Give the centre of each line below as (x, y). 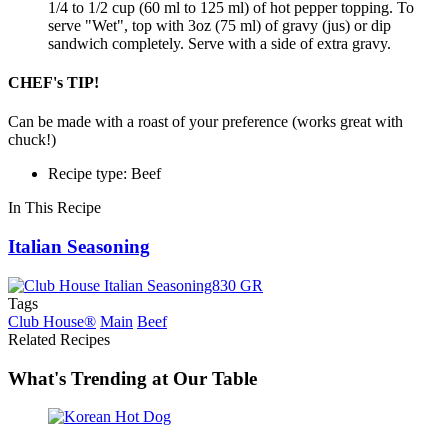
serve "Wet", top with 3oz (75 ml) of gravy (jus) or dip (219, 25)
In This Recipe (54, 208)
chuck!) (32, 140)
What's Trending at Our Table (132, 378)
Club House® (52, 321)
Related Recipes (59, 339)
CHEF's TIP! (53, 83)
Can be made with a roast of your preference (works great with (205, 122)
